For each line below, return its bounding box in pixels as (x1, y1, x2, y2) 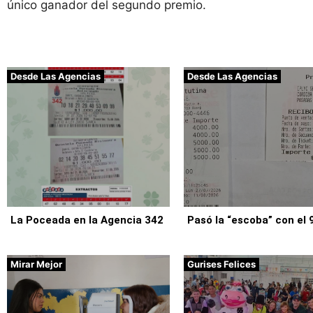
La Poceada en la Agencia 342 (10, 213, 163, 226)
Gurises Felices (187, 258, 256, 270)
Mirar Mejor (10, 258, 62, 270)
